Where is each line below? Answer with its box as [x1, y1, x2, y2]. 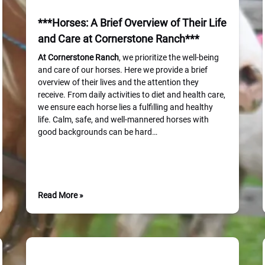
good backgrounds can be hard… [38, 127, 157, 137]
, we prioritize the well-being [119, 53, 219, 62]
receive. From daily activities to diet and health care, [38, 90, 225, 99]
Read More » [38, 190, 83, 200]
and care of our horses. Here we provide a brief [38, 65, 208, 75]
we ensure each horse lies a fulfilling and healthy [38, 102, 213, 112]
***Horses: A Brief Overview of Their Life [38, 17, 227, 29]
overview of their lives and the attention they [38, 77, 199, 87]
